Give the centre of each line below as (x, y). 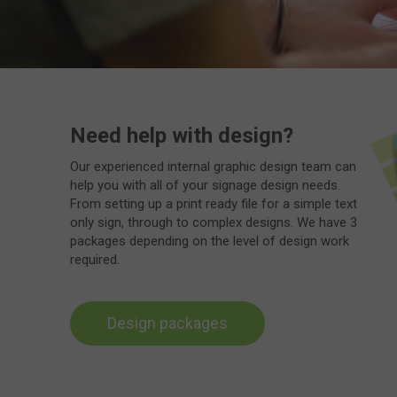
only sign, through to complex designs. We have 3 (214, 223)
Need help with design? (182, 136)
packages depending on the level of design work (210, 241)
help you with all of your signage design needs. (205, 186)
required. (95, 260)
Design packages (167, 323)
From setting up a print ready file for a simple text (214, 204)
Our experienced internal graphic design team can (213, 167)
